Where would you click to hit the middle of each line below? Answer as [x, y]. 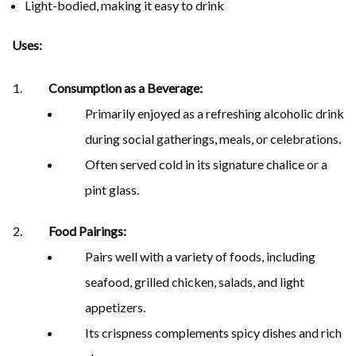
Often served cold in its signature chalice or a [206, 164]
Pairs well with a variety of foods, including [200, 256]
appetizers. [115, 307]
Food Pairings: [87, 230]
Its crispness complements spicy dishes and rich [213, 332]
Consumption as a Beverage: [126, 87]
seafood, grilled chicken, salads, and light [195, 281]
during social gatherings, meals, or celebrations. [213, 138]
